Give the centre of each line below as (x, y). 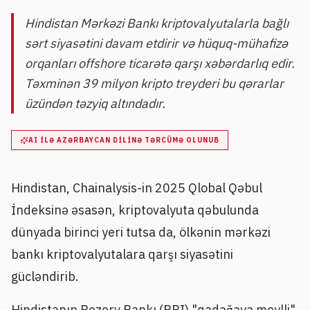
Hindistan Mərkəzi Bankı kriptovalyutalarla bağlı (157, 23)
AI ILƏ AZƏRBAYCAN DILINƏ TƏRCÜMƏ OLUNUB (124, 140)
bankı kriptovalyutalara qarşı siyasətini (122, 255)
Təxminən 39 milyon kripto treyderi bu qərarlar (154, 83)
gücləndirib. (45, 277)
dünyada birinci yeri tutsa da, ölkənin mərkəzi (141, 232)
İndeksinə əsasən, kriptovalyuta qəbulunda (135, 210)
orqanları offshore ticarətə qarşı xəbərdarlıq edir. (160, 63)
